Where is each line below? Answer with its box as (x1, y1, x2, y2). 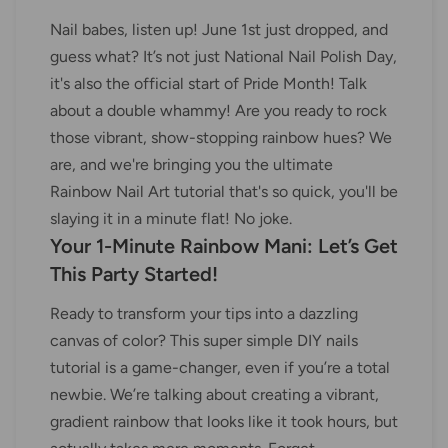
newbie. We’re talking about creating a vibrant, (50, 385, 379, 405)
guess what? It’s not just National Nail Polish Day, (50, 47, 397, 67)
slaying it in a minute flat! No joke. (50, 209, 292, 229)
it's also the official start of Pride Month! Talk (50, 74, 367, 94)
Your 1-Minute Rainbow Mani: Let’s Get (50, 234, 398, 259)
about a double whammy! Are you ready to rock (50, 101, 387, 121)
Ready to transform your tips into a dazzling (50, 304, 358, 324)
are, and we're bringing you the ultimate (50, 155, 333, 175)
